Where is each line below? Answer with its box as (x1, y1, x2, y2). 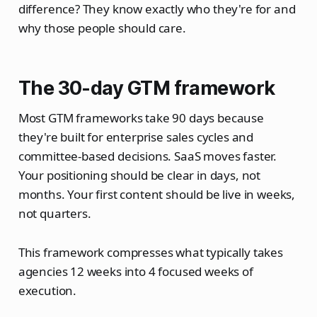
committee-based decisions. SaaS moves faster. (18, 148, 277, 165)
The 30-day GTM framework (18, 76, 275, 100)
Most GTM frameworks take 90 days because (18, 110, 264, 127)
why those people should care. (18, 20, 186, 37)
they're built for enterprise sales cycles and (18, 129, 254, 146)
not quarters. (18, 205, 91, 222)
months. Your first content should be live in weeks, (18, 186, 296, 203)
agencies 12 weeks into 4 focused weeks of (18, 263, 253, 280)
